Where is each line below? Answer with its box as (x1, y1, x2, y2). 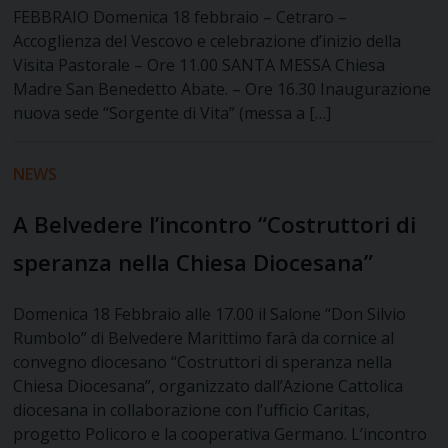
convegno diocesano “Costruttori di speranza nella (13, 351, 393, 374)
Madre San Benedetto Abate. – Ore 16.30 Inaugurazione (13, 78, 432, 101)
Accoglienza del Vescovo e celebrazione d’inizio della (13, 30, 402, 53)
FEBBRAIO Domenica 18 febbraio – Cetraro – (13, 6, 348, 29)
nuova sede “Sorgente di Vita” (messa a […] (13, 102, 332, 125)
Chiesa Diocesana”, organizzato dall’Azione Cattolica (13, 375, 404, 398)
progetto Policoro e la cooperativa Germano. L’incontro (13, 423, 428, 446)
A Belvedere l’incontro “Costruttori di (13, 209, 417, 241)
